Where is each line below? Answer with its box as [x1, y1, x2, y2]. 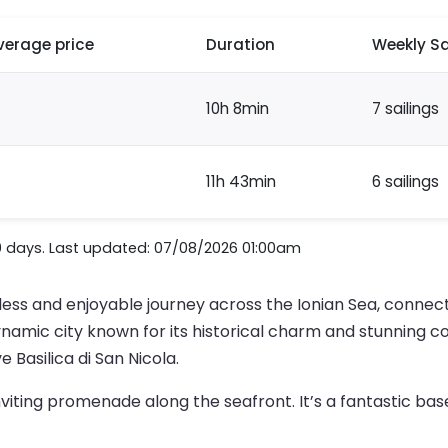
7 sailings [372, 98, 439, 120]
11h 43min [206, 171, 276, 193]
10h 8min [206, 98, 269, 120]
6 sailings [372, 171, 439, 193]
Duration [206, 34, 275, 56]
